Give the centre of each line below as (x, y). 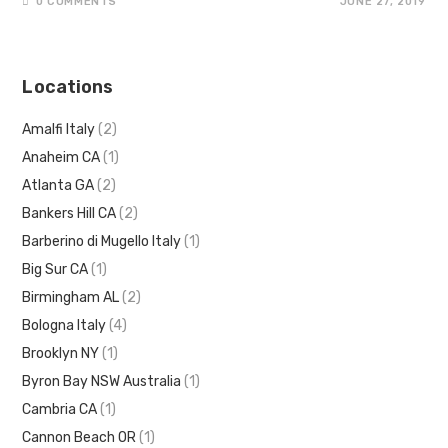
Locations (68, 86)
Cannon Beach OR (79, 437)
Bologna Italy (64, 325)
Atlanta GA (58, 185)
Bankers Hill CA (69, 213)
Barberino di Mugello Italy (102, 241)
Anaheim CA (61, 157)
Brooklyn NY (61, 353)
